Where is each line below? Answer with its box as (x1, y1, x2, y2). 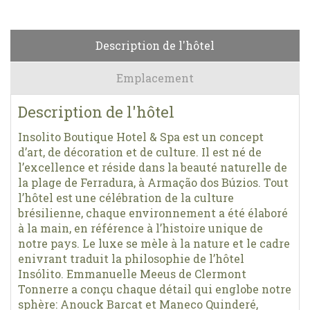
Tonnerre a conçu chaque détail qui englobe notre (18, 281, 291, 296)
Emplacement (116, 70, 194, 85)
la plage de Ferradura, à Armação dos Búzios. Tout (18, 174, 289, 190)
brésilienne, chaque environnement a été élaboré (18, 205, 288, 220)
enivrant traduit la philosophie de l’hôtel (18, 250, 244, 266)
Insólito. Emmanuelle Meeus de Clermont (18, 266, 246, 281)
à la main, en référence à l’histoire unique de (18, 220, 263, 235)
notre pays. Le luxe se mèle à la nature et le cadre (18, 235, 290, 250)
